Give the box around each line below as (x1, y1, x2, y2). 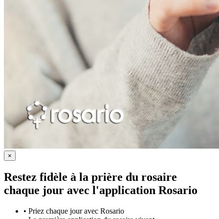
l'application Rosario (92, 184, 197, 197)
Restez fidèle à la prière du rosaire (4, 171, 177, 184)
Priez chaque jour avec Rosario (28, 206, 124, 215)
